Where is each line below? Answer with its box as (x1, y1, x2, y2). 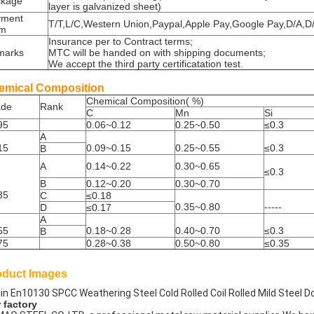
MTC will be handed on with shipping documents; (48, 47, 266, 58)
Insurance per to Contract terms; (48, 36, 193, 47)
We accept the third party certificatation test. (48, 58, 243, 69)
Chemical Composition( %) (86, 95, 204, 107)
